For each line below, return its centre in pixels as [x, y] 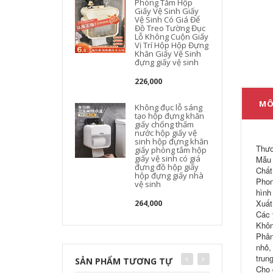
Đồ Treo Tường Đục [170, 28]
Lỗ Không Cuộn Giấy [172, 37]
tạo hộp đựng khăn [170, 116]
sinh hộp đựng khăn [172, 141]
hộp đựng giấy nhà [169, 175]
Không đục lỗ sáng [169, 107]
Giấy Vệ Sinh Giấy [167, 11]
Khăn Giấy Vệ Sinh [168, 54]
